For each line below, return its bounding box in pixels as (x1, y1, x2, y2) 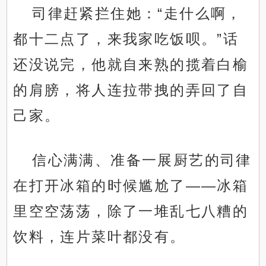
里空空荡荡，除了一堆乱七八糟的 (13, 203, 249, 220)
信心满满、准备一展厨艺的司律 (32, 152, 252, 169)
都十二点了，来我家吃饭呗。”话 (13, 31, 239, 47)
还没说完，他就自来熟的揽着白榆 (13, 56, 249, 73)
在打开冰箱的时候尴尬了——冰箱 (13, 178, 249, 194)
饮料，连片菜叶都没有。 (13, 229, 186, 245)
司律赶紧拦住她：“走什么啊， (32, 5, 242, 22)
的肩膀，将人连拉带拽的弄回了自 (13, 82, 249, 99)
